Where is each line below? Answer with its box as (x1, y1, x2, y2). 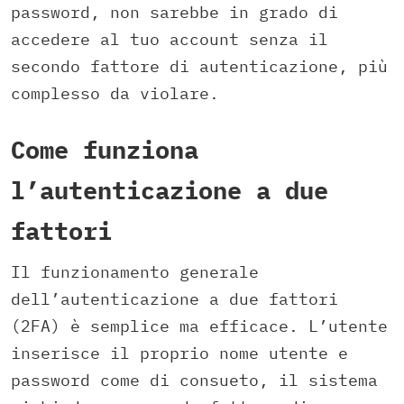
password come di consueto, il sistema (11, 370, 378, 391)
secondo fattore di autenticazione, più (11, 55, 388, 77)
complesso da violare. (11, 82, 219, 104)
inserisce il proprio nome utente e (11, 343, 348, 364)
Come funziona (11, 133, 198, 165)
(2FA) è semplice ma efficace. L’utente (11, 316, 388, 337)
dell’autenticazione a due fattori (11, 289, 338, 310)
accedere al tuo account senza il (11, 28, 328, 50)
